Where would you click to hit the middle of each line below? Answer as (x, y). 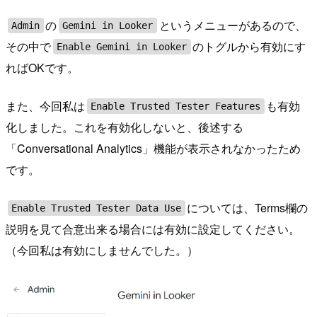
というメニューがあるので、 (232, 25)
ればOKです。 (42, 68)
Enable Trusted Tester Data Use (97, 208)
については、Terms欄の (248, 208)
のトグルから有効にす (249, 47)
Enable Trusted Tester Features (176, 106)
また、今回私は (45, 106)
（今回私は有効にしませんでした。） (102, 250)
